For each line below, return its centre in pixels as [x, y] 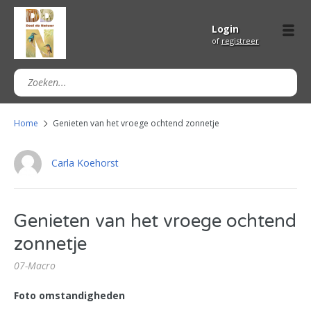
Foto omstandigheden [69, 295]
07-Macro [35, 266]
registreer [240, 41]
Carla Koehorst [85, 162]
